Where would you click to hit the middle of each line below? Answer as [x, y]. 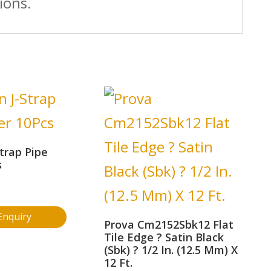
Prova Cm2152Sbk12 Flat [169, 224]
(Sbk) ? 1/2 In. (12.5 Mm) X [171, 250]
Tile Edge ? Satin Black [164, 237]
